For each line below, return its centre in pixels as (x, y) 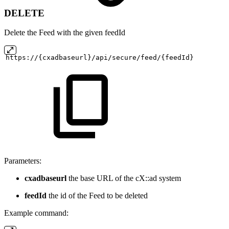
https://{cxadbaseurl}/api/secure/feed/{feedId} (100, 58)
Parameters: (23, 161)
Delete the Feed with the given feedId (65, 33)
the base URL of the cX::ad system (124, 178)
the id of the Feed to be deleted (97, 196)
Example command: (36, 213)
